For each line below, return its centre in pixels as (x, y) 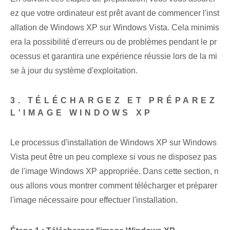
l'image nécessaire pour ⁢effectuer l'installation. (94, 200)
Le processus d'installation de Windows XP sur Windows (113, 143)
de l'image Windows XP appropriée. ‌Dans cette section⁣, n (114, 171)
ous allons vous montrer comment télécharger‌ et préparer (114, 186)
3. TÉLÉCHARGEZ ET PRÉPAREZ (114, 101)
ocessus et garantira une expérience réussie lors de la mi (114, 56)
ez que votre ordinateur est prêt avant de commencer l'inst (115, 13)
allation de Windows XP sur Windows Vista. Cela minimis (115, 28)
